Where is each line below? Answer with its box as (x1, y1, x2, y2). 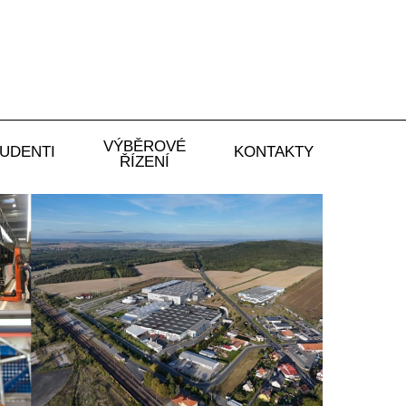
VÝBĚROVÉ (103, 138, 187, 156)
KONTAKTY (233, 143, 314, 161)
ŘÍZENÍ (120, 153, 170, 171)
